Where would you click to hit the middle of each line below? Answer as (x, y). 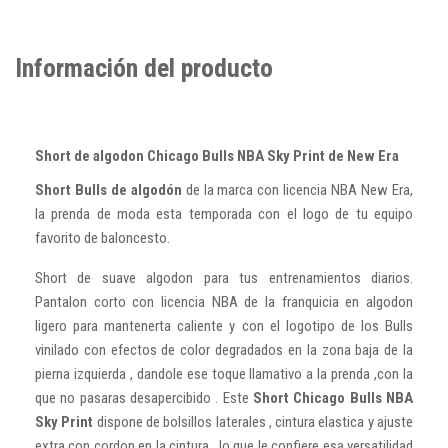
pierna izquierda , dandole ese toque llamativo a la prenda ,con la (224, 373)
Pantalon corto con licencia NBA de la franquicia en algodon (224, 301)
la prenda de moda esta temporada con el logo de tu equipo (224, 213)
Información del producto (144, 67)
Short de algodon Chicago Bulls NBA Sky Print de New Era (218, 155)
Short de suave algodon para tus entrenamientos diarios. (224, 277)
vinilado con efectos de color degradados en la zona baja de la (224, 349)
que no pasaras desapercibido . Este (144, 397)
